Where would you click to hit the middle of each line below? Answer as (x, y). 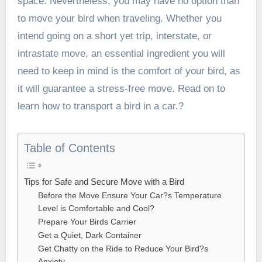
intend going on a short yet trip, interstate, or (114, 36)
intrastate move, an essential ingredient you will (121, 53)
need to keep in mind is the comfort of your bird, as (129, 71)
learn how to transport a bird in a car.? (100, 106)
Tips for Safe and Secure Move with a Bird (104, 181)
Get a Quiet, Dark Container (89, 235)
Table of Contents (69, 148)
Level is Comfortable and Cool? (96, 208)
